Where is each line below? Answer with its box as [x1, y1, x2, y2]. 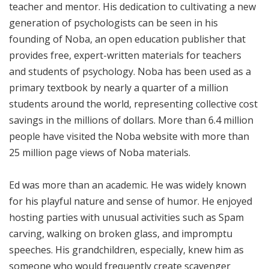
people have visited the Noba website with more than [9, 129, 249, 143]
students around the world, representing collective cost [9, 97, 258, 110]
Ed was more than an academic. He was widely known [9, 178, 246, 192]
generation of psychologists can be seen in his [9, 16, 218, 29]
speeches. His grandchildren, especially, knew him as [9, 243, 244, 256]
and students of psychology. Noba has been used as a [9, 64, 251, 78]
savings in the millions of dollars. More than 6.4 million [9, 113, 253, 127]
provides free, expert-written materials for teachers [9, 48, 241, 62]
